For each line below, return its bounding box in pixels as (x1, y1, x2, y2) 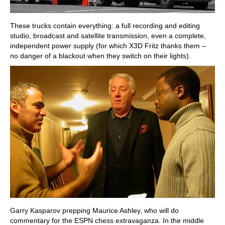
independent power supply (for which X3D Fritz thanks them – (10, 41, 206, 50)
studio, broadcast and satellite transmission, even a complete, (10, 31, 206, 40)
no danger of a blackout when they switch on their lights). (10, 51, 191, 60)
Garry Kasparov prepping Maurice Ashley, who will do (10, 206, 179, 215)
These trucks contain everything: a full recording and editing (10, 21, 200, 30)
